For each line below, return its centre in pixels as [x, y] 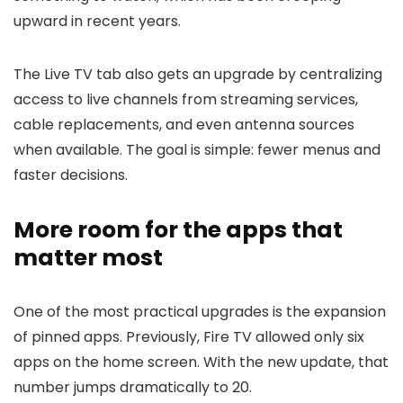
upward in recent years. [97, 21]
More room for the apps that [178, 230]
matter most [88, 258]
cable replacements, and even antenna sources [184, 125]
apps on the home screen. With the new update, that [201, 362]
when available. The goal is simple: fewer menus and [197, 150]
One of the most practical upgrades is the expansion [200, 312]
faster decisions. [71, 175]
